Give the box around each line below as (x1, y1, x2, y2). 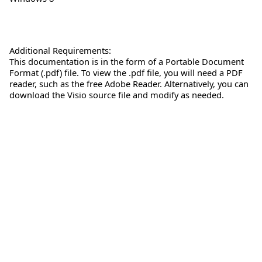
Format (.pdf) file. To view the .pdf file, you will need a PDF (9, 66, 243, 78)
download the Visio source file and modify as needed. (9, 88, 224, 101)
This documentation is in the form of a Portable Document (9, 55, 244, 67)
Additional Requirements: (9, 44, 111, 56)
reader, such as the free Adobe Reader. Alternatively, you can (9, 77, 249, 89)
